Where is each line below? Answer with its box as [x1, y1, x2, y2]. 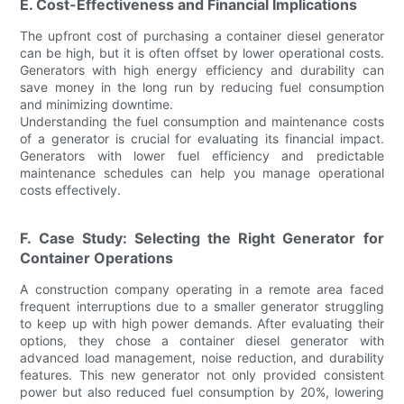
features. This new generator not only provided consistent [20, 366, 384, 382]
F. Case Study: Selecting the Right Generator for [20, 228, 384, 247]
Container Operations [20, 248, 174, 267]
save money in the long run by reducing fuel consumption [20, 78, 384, 95]
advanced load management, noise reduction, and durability [20, 349, 384, 365]
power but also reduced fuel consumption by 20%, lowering [20, 383, 384, 399]
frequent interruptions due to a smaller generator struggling [20, 298, 384, 314]
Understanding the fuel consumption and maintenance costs [20, 113, 384, 129]
